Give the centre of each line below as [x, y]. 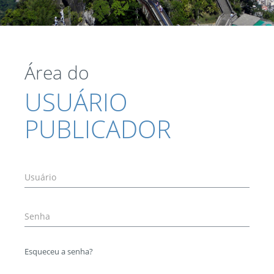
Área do [57, 72]
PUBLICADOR [98, 129]
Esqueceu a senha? [59, 251]
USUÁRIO [76, 102]
